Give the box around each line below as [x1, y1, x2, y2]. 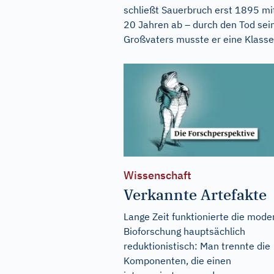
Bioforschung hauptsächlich [124, 225, 245, 238]
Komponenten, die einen [124, 254, 231, 267]
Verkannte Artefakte [124, 185, 267, 205]
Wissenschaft [124, 168, 191, 183]
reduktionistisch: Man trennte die [124, 240, 270, 253]
